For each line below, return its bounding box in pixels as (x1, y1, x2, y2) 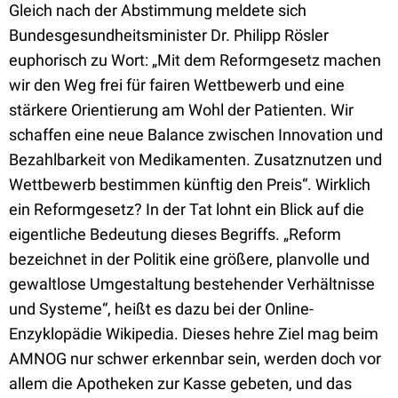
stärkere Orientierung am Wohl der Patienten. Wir (9, 100, 354, 119)
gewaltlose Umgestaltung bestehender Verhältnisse (9, 275, 375, 293)
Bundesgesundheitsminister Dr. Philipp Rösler (9, 26, 329, 44)
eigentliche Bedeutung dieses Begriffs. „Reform (9, 225, 341, 243)
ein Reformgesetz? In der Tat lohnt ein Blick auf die (9, 200, 364, 219)
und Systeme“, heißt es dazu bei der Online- (9, 299, 314, 318)
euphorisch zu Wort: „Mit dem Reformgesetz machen (9, 51, 381, 69)
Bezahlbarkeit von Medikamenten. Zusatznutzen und (9, 150, 382, 169)
